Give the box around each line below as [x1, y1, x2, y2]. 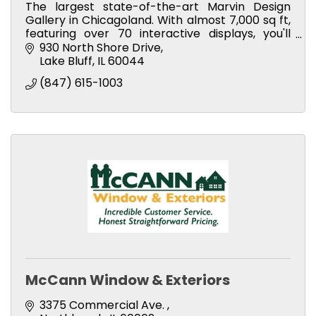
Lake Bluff [39, 52, 92, 69]
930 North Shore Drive [39, 39, 161, 56]
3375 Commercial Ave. [39, 296, 167, 313]
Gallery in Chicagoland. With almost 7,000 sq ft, [25, 12, 291, 29]
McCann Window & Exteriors [25, 269, 230, 290]
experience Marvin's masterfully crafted [25, 39, 291, 56]
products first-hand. [25, 52, 138, 69]
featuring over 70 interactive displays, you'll [25, 25, 291, 42]
